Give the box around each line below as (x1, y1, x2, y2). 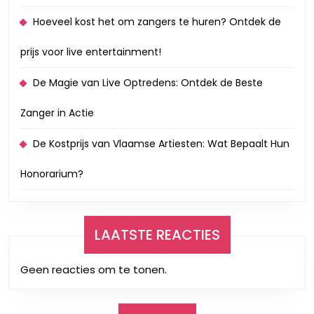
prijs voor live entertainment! (20, 44, 161, 59)
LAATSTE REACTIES (94, 224, 220, 245)
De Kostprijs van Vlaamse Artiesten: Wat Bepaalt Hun (33, 136, 289, 151)
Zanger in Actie (20, 105, 94, 120)
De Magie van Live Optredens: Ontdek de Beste (33, 75, 263, 90)
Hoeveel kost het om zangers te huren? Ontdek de (33, 14, 281, 29)
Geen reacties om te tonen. (20, 261, 167, 277)
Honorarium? (20, 166, 83, 181)
